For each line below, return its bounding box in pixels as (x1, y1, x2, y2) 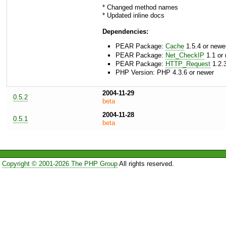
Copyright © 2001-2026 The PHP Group (2, 159, 118, 167)
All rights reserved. (117, 159, 174, 167)
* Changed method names (102, 4, 178, 12)
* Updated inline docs (102, 12, 164, 20)
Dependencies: (102, 28, 148, 36)
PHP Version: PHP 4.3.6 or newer (116, 69, 214, 77)
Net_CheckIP (165, 51, 204, 59)
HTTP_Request (165, 60, 210, 68)
